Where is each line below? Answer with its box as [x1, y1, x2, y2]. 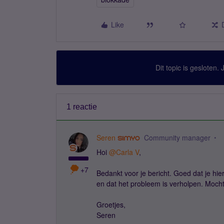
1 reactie [66, 102, 97, 111]
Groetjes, [96, 199, 125, 209]
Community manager [143, 132, 210, 142]
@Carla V [109, 147, 139, 157]
